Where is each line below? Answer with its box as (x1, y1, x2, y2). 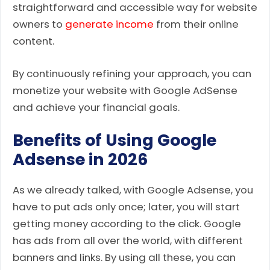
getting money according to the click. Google (13, 216, 241, 231)
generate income (65, 17, 154, 32)
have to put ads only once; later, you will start (13, 199, 240, 214)
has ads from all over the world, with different (13, 233, 243, 248)
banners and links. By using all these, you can (13, 250, 236, 265)
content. (13, 34, 54, 49)
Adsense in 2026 (13, 148, 148, 171)
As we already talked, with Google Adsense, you (13, 182, 253, 197)
